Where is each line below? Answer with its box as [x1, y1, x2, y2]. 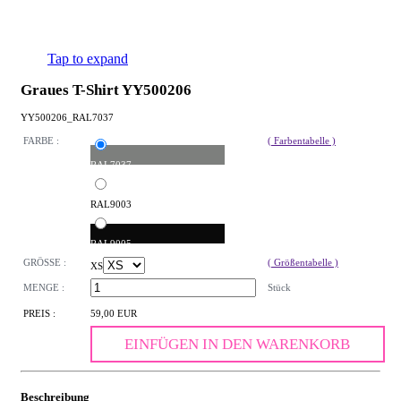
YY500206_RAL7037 [21, 111, 114, 123]
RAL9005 [90, 238, 132, 250]
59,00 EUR [90, 308, 137, 320]
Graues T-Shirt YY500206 [21, 81, 192, 98]
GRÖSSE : [23, 257, 66, 269]
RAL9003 [90, 199, 132, 210]
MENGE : [23, 282, 64, 294]
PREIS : [23, 308, 55, 320]
